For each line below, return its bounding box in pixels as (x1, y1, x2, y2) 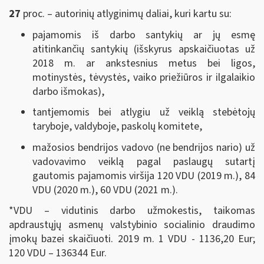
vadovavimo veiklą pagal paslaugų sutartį (32, 154, 255, 169)
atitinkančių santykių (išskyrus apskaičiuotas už (32, 41, 255, 57)
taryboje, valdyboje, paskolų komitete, (32, 119, 202, 134)
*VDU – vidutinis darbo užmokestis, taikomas (9, 203, 255, 218)
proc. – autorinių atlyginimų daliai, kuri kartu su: (21, 6, 232, 21)
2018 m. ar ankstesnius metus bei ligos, (32, 55, 255, 71)
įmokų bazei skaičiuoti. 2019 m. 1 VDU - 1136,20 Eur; (9, 232, 255, 246)
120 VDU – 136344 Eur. (9, 246, 107, 260)
